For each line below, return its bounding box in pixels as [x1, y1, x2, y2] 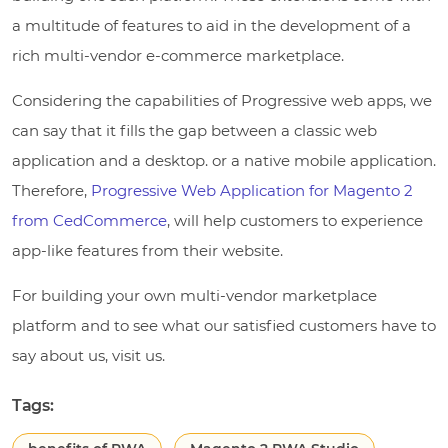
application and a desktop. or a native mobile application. [12, 150, 436, 170]
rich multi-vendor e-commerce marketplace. [12, 45, 344, 65]
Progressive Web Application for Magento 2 [91, 180, 413, 200]
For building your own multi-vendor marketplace [12, 285, 377, 305]
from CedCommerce [12, 210, 167, 230]
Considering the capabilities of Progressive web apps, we [12, 90, 432, 110]
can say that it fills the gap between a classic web [12, 120, 377, 140]
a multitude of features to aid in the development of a [12, 15, 411, 35]
